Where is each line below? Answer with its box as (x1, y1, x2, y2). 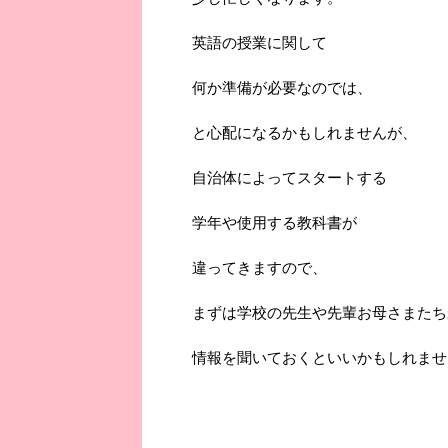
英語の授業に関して (192, 33, 327, 51)
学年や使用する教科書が (192, 213, 357, 231)
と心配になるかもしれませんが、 (192, 123, 417, 141)
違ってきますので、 (192, 258, 327, 276)
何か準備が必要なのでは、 (192, 78, 372, 96)
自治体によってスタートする (192, 168, 387, 186)
